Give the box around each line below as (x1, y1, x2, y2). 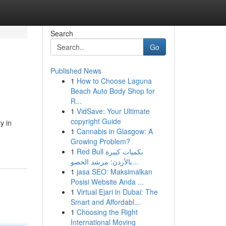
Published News (50, 66, 101, 76)
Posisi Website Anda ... (70, 177, 144, 187)
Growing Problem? (70, 136, 130, 146)
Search (50, 28, 73, 38)
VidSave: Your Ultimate (76, 106, 150, 116)
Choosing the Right (76, 207, 138, 217)
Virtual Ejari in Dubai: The (76, 187, 158, 197)
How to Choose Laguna (76, 76, 152, 86)
